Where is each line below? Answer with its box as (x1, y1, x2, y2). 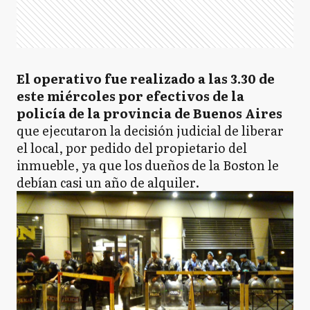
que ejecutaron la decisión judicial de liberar (17, 121, 284, 140)
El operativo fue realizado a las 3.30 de (17, 69, 275, 88)
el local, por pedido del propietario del (17, 138, 247, 157)
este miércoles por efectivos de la (17, 86, 244, 105)
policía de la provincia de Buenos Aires (17, 104, 282, 122)
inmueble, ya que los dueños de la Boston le (17, 156, 279, 174)
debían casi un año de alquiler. (17, 173, 199, 192)
